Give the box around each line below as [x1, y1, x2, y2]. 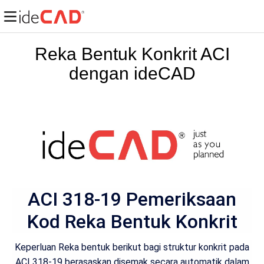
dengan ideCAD [68, 64, 196, 83]
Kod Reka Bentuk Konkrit [27, 210, 237, 233]
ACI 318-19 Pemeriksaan [28, 187, 236, 210]
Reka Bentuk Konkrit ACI [34, 44, 230, 64]
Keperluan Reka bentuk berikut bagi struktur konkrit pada [15, 242, 249, 253]
